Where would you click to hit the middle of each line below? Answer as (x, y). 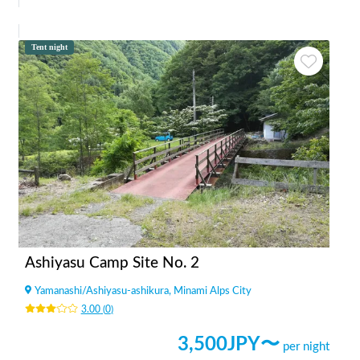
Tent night (49, 47)
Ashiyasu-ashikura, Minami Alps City (169, 290)
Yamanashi (58, 290)
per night (306, 346)
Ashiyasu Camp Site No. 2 (112, 263)
